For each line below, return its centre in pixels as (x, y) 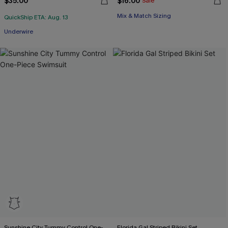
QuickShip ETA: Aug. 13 (36, 17)
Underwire (19, 32)
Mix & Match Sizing (144, 16)
